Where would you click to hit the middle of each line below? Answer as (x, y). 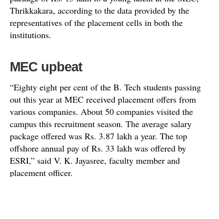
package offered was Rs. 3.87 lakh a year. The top (99, 136)
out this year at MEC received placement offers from (103, 99)
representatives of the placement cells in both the (96, 22)
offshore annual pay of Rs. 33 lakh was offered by (98, 148)
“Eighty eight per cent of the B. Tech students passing (105, 87)
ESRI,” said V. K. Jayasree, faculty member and (95, 160)
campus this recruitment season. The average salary (101, 123)
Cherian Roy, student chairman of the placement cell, (104, 193)
